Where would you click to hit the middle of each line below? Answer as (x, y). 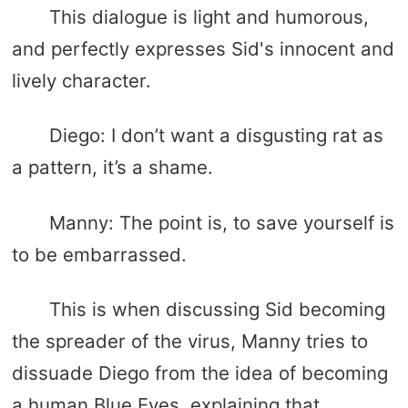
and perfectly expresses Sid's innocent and (203, 48)
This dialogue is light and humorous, (209, 16)
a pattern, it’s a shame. (112, 168)
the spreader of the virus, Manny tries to (189, 342)
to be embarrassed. (99, 254)
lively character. (81, 80)
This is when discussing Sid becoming (217, 310)
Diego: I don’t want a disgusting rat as (216, 136)
